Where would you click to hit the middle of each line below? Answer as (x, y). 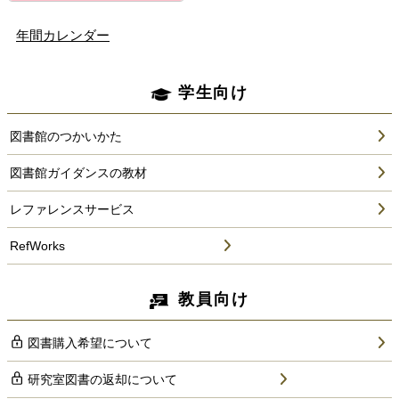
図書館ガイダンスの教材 (78, 172)
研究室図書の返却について (102, 379)
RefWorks (37, 245)
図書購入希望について (90, 342)
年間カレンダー (63, 35)
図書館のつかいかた (66, 136)
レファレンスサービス (72, 209)
